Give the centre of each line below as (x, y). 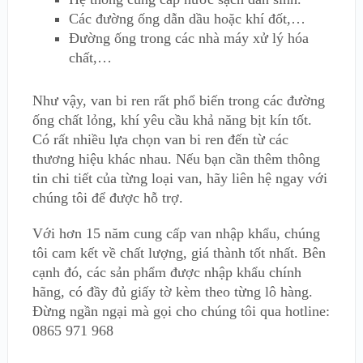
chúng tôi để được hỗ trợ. (107, 197)
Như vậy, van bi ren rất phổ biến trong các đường (178, 100)
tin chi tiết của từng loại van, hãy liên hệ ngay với (179, 178)
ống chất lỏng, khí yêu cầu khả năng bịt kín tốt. (172, 120)
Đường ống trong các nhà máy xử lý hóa (188, 38)
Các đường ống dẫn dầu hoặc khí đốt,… (187, 19)
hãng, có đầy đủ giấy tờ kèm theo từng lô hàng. (172, 291)
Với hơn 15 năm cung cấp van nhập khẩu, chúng (176, 233)
